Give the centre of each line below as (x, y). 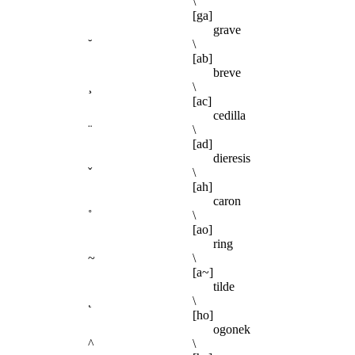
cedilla (229, 116)
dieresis (232, 158)
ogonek (232, 330)
